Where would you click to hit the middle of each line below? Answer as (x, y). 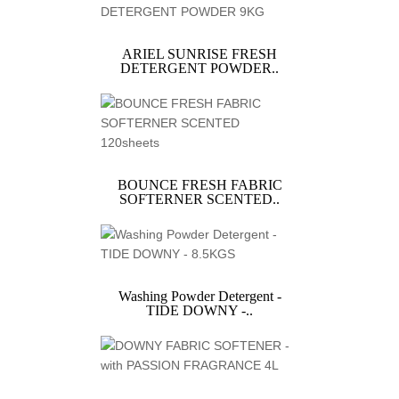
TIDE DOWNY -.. (199, 311)
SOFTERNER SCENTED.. (199, 199)
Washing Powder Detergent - (199, 297)
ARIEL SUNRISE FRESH (199, 54)
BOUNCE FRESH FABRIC (199, 185)
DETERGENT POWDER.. (199, 69)
